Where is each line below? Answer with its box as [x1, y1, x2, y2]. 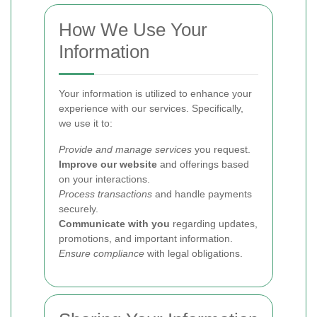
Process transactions [59, 188, 152, 200]
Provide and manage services [59, 144, 192, 155]
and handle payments [152, 188, 252, 200]
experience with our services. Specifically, [59, 103, 243, 114]
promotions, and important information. [59, 233, 233, 244]
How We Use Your [59, 19, 207, 40]
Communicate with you [59, 218, 170, 229]
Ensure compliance [59, 248, 144, 259]
